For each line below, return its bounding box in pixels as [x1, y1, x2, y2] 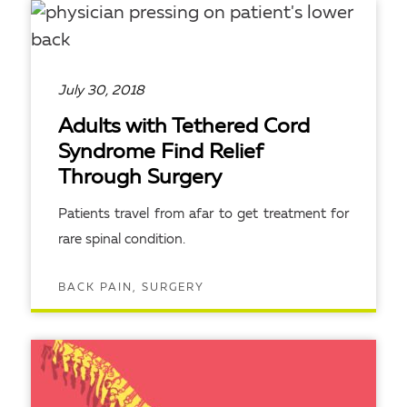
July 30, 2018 [58, 84, 144, 98]
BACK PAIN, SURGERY [58, 283, 204, 293]
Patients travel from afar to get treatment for [58, 208, 349, 222]
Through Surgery [58, 168, 222, 189]
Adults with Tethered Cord [58, 117, 310, 138]
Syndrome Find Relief [58, 143, 263, 164]
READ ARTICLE [49, 325, 182, 341]
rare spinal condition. [58, 233, 185, 247]
